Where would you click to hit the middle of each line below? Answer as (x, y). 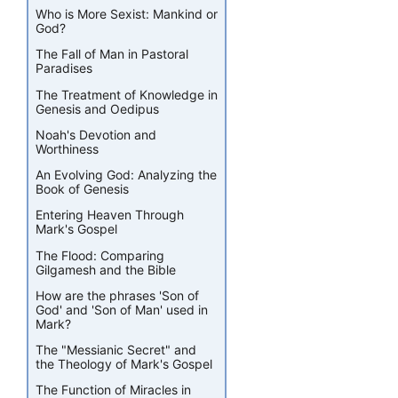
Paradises (64, 68)
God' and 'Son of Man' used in (122, 309)
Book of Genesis (82, 189)
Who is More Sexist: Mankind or (127, 14)
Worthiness (67, 148)
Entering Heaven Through (110, 215)
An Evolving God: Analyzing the (126, 175)
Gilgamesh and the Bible (106, 269)
